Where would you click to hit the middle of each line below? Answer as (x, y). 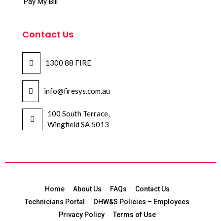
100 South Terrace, (78, 114)
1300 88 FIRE (68, 63)
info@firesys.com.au (77, 91)
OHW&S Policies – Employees (141, 202)
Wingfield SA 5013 (78, 125)
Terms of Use (134, 215)
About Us (87, 189)
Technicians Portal (55, 202)
